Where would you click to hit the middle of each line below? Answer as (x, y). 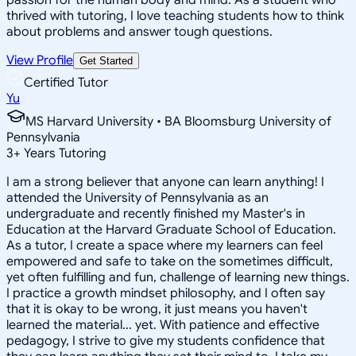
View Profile (40, 60)
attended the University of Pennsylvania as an (137, 197)
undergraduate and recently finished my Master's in (156, 213)
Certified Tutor (66, 82)
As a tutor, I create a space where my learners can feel (164, 245)
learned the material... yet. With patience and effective (163, 325)
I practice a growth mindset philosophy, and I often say (166, 293)
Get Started (106, 60)
